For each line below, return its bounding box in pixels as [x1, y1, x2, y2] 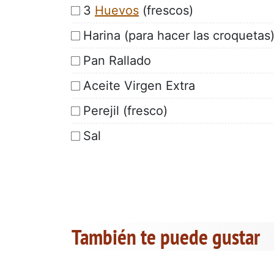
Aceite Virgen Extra [83, 78, 195, 93]
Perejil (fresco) [83, 103, 168, 118]
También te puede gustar [72, 222, 260, 251]
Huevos [95, 2, 139, 18]
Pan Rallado [83, 53, 151, 68]
